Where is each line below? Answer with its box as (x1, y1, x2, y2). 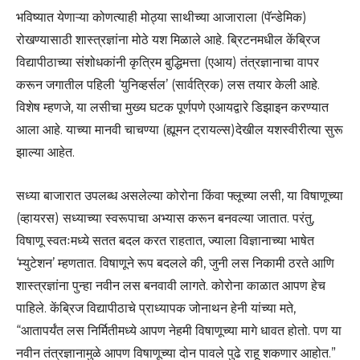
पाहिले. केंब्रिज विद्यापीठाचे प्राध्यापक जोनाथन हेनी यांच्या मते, (16, 301, 296, 317)
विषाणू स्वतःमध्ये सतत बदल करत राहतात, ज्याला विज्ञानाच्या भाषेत (16, 233, 314, 249)
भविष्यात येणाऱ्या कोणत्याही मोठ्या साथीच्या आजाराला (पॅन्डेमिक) (16, 10, 307, 26)
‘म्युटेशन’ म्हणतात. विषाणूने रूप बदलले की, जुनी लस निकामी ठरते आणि (16, 256, 334, 272)
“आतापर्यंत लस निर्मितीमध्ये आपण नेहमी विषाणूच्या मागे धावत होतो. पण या (16, 323, 342, 339)
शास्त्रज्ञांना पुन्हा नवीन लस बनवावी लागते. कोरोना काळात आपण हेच (16, 278, 325, 294)
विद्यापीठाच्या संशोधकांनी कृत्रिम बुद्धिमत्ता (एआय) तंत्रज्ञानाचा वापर (16, 55, 319, 71)
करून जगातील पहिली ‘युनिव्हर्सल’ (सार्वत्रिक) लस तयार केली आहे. (16, 77, 320, 93)
